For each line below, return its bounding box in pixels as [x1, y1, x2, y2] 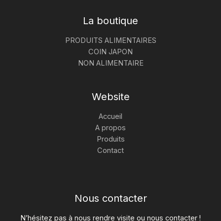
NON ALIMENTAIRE [77, 59, 144, 68]
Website [91, 91, 130, 103]
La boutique [83, 15, 138, 27]
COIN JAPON [88, 47, 133, 57]
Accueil [99, 112, 122, 121]
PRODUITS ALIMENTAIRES [65, 36, 156, 45]
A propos [95, 123, 126, 133]
